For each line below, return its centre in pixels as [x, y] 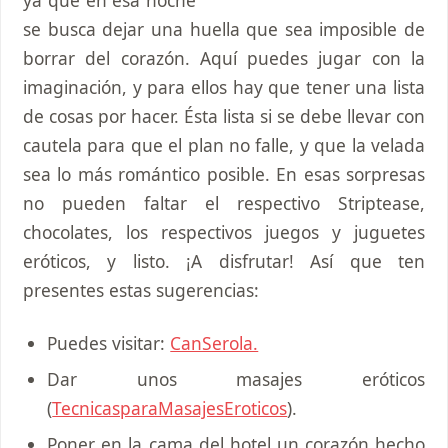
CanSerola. [214, 342]
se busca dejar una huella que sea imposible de [224, 28]
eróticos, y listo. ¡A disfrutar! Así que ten [224, 260]
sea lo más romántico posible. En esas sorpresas [224, 173]
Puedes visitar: [109, 342]
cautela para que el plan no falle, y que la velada [224, 144]
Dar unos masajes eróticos [236, 378]
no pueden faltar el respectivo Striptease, [224, 202]
